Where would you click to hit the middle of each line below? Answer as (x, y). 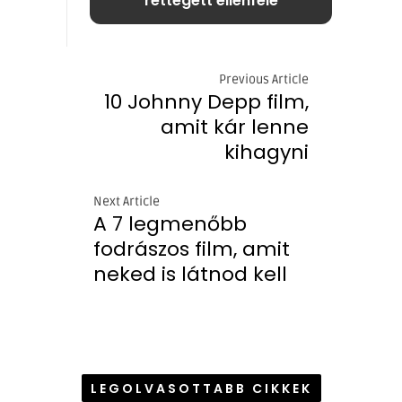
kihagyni (267, 152)
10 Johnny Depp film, (206, 101)
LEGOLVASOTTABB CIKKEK (201, 388)
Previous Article (264, 79)
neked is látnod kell (190, 274)
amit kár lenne (235, 127)
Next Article (127, 201)
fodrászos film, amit (192, 249)
